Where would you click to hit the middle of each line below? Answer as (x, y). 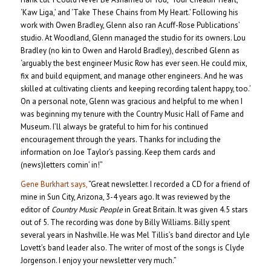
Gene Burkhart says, (54, 184)
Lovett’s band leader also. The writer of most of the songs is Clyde (132, 248)
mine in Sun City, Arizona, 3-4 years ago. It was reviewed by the (125, 197)
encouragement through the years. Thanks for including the (120, 140)
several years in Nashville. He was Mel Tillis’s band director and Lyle (135, 235)
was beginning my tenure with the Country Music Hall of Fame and (132, 114)
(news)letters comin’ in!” (61, 165)
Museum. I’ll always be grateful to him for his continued (114, 127)
